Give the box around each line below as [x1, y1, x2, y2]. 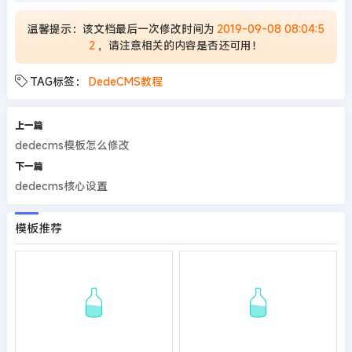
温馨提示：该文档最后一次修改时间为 [27, 21, 214, 36]
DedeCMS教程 [88, 74, 163, 89]
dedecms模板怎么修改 [14, 137, 130, 152]
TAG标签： [29, 74, 86, 89]
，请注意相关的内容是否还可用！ [97, 38, 263, 53]
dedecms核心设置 [14, 178, 108, 193]
